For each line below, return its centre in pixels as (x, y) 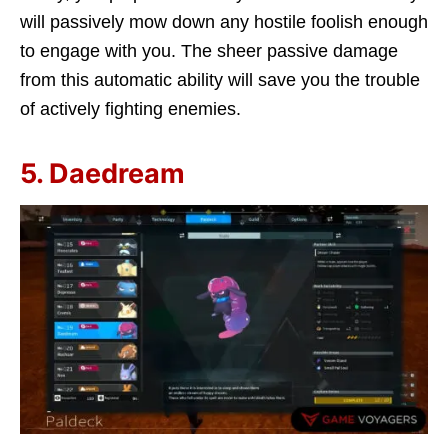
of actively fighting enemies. (130, 108)
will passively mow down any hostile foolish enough (224, 21)
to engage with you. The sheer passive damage (209, 50)
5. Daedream (102, 173)
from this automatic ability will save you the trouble (220, 79)
